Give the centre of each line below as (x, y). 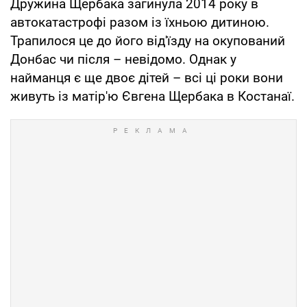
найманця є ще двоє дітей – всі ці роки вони (147, 78)
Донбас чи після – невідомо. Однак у (123, 60)
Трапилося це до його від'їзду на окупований (148, 41)
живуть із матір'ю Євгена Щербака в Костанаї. (152, 97)
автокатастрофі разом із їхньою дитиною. (140, 23)
